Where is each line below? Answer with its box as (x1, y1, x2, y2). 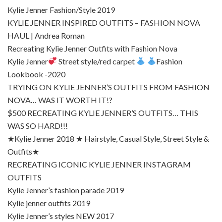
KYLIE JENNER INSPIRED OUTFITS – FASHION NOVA (7, 17, 200, 27)
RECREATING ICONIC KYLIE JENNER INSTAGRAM (7, 159, 191, 169)
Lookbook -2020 (7, 69, 65, 79)
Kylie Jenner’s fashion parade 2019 (7, 185, 124, 195)
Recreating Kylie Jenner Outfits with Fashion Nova (7, 43, 177, 53)
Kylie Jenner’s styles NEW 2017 (7, 211, 114, 221)
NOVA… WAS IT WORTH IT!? (7, 95, 112, 105)
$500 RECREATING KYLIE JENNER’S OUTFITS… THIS (7, 108, 198, 117)
